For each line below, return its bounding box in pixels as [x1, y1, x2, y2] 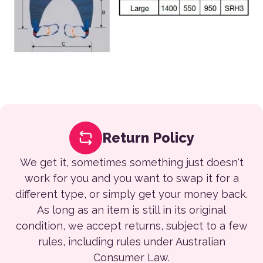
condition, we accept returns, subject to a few [15, 219, 248, 232]
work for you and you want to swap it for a [24, 171, 239, 184]
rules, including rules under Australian [38, 235, 225, 248]
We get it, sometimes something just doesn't [19, 156, 244, 168]
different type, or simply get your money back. [15, 187, 248, 200]
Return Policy [102, 129, 194, 146]
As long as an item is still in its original [37, 203, 226, 216]
